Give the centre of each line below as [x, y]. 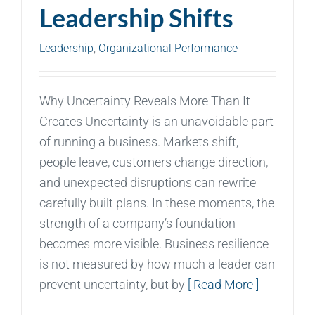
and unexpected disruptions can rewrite [148, 182]
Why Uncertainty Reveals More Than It [145, 101]
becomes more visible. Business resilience [154, 243]
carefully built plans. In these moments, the [157, 202]
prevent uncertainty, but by [114, 284]
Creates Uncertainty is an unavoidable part [156, 121]
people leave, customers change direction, [154, 162]
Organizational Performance [168, 48]
